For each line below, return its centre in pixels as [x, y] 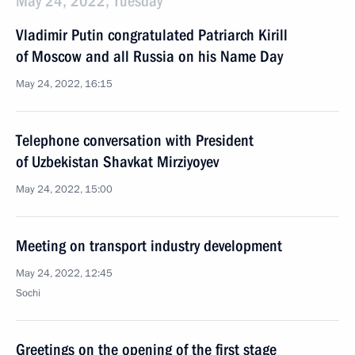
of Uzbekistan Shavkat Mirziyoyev [117, 162]
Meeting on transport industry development [149, 246]
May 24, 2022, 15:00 [64, 189]
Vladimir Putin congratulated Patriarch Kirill [152, 35]
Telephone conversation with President [135, 140]
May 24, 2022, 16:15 [64, 84]
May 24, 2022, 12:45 [64, 273]
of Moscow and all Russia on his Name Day [149, 56]
